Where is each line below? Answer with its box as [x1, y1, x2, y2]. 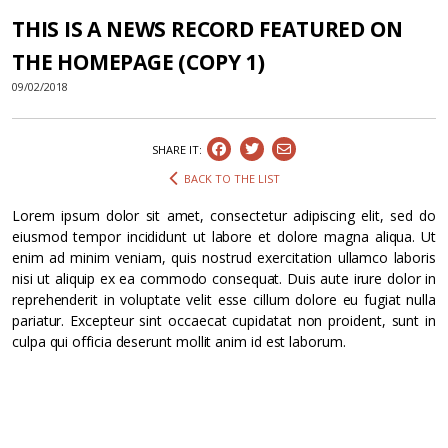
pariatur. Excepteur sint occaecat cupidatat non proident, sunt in [12, 310, 436, 330]
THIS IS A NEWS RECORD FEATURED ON [12, 15, 403, 43]
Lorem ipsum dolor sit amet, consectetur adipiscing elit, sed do [12, 205, 436, 225]
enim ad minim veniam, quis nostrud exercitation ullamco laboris [12, 247, 436, 267]
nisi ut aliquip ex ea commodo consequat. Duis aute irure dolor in [12, 268, 436, 288]
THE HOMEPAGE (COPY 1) [12, 48, 265, 76]
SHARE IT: [152, 141, 203, 157]
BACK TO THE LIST [183, 170, 280, 186]
